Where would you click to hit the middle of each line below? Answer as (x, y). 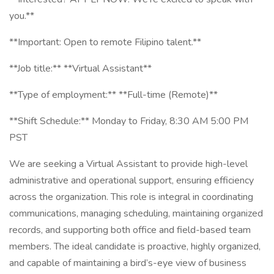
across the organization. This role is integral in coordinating (131, 197)
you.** (22, 16)
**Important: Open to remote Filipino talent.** (105, 42)
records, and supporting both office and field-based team (130, 230)
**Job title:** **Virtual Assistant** (80, 68)
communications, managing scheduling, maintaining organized (136, 213)
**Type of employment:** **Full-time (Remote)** (113, 95)
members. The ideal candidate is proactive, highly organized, (135, 246)
